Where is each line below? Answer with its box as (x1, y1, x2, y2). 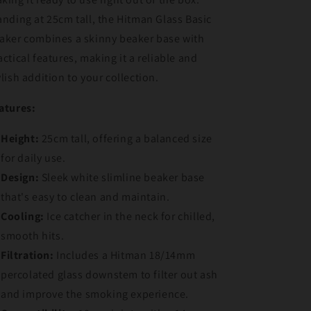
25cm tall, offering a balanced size (39, 131, 212, 146)
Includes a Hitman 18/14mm (53, 248, 196, 263)
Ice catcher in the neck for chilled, (44, 209, 216, 224)
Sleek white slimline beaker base (39, 170, 205, 185)
